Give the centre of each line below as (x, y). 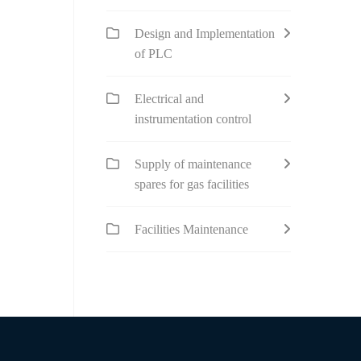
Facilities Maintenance (191, 229)
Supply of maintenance (193, 164)
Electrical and (169, 99)
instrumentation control (193, 119)
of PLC (154, 54)
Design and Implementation (205, 33)
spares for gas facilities (192, 184)
